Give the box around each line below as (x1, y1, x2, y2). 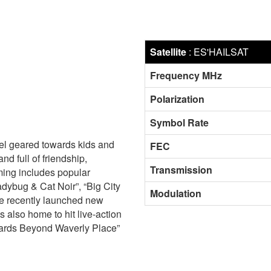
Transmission (150, 163, 212, 177)
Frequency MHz (150, 68, 222, 82)
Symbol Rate (150, 116, 209, 129)
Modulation (150, 186, 201, 200)
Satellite (150, 45, 186, 59)
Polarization (150, 92, 204, 106)
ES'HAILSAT (194, 45, 249, 59)
